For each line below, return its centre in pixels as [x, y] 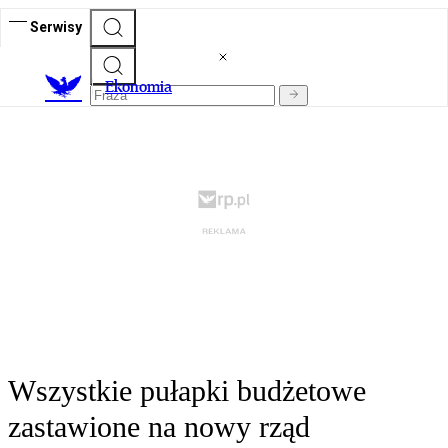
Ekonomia [138, 87]
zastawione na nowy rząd [159, 427]
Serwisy [56, 26]
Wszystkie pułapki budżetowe [187, 391]
